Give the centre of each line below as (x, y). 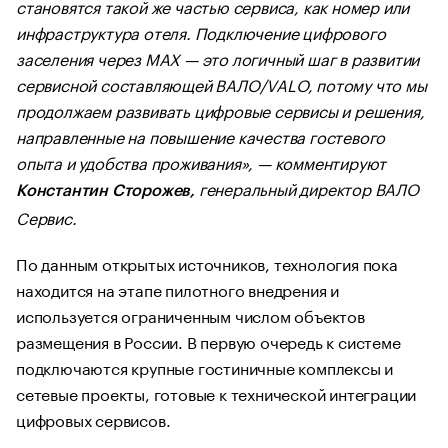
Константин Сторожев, (105, 191)
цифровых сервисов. (93, 418)
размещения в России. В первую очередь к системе (208, 340)
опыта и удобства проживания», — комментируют (201, 161)
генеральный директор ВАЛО (307, 187)
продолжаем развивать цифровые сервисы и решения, (220, 109)
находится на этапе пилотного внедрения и (177, 288)
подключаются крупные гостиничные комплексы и (205, 366)
